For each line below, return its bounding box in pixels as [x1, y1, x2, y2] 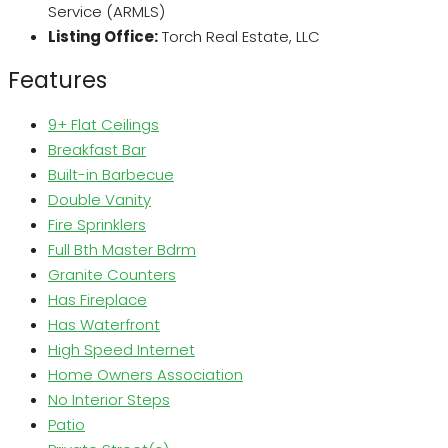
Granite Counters [48, 263, 176, 285]
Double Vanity [48, 188, 151, 210]
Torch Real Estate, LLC [162, 26, 320, 48]
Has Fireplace [48, 288, 147, 310]
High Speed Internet [48, 338, 195, 360]
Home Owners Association [48, 363, 243, 385]
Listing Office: [48, 26, 158, 48]
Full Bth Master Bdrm [48, 238, 196, 260]
